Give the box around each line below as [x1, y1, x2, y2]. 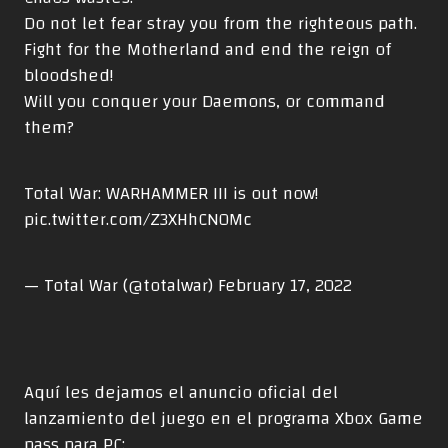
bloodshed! [24, 58, 113, 92]
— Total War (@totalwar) [24, 268, 218, 302]
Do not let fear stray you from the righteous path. [24, 6, 417, 40]
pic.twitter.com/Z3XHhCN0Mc [24, 202, 252, 236]
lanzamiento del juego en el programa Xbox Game [24, 401, 423, 435]
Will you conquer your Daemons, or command [24, 84, 385, 118]
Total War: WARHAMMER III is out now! [24, 176, 318, 210]
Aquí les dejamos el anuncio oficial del [24, 375, 338, 409]
